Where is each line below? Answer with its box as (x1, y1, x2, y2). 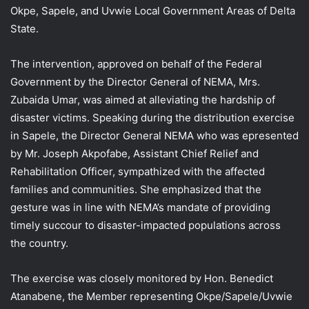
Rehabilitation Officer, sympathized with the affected (10, 164, 265, 178)
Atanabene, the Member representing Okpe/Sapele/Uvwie (10, 289, 292, 303)
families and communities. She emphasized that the (10, 182, 261, 196)
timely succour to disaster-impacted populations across (10, 218, 281, 232)
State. (10, 21, 39, 35)
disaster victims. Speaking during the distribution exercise (10, 110, 295, 124)
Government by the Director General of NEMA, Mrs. (10, 74, 260, 88)
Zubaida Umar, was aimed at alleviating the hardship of (10, 92, 275, 106)
